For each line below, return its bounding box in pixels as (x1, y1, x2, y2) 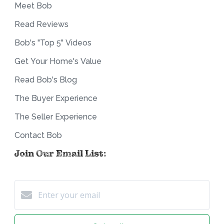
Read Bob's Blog (14, 74, 77, 84)
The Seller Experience (14, 111, 97, 121)
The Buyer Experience (14, 93, 97, 103)
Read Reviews (14, 19, 68, 29)
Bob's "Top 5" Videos (14, 37, 91, 47)
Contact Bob (14, 130, 62, 140)
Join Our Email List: (14, 147, 106, 159)
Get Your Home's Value (14, 56, 101, 66)
